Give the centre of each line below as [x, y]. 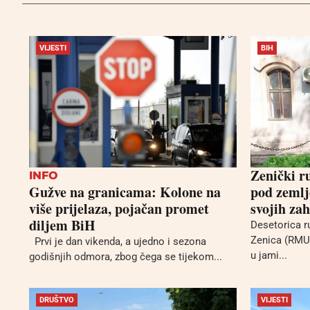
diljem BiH [62, 225]
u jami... [269, 255]
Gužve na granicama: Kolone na [125, 192]
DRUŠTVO [57, 300]
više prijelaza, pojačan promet [119, 208]
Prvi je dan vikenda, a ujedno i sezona [118, 241]
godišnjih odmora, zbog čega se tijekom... [126, 256]
